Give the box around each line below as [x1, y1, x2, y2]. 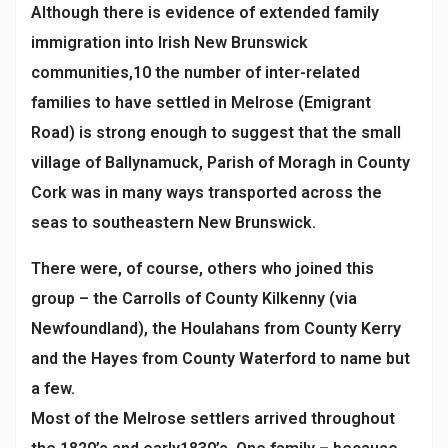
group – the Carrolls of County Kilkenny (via [31, 288, 357, 308]
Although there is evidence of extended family [31, 2, 379, 22]
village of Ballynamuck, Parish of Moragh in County [31, 152, 410, 172]
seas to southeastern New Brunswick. [31, 212, 316, 232]
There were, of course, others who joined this [31, 258, 374, 278]
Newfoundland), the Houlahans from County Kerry [31, 318, 401, 338]
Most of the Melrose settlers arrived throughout [31, 408, 395, 428]
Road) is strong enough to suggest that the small [31, 122, 401, 142]
